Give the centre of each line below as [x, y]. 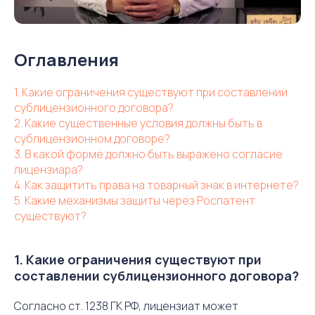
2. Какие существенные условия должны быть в [138, 123]
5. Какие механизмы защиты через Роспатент [135, 200]
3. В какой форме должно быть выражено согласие [148, 154]
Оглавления [66, 59]
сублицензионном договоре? [92, 139]
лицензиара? [49, 169]
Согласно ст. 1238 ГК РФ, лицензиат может [126, 306]
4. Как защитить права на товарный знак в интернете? [156, 185]
